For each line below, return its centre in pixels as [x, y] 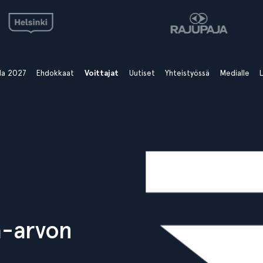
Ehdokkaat [55, 73]
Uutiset [142, 73]
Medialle [235, 73]
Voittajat [102, 73]
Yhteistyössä [188, 73]
